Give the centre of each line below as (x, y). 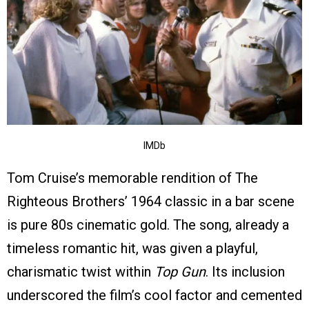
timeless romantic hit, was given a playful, (132, 249)
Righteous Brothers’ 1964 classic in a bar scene (151, 202)
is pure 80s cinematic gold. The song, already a (148, 225)
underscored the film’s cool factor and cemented (154, 296)
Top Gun (180, 272)
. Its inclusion (245, 272)
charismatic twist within (81, 272)
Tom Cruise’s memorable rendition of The (132, 178)
